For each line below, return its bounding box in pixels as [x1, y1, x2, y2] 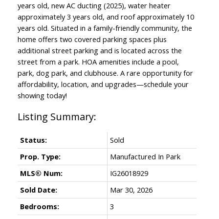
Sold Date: [20, 184, 57, 195]
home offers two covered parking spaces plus [17, 34, 167, 44]
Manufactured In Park [109, 151, 180, 161]
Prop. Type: [20, 151, 61, 161]
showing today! [17, 90, 67, 100]
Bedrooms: [20, 201, 59, 211]
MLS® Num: [20, 168, 63, 178]
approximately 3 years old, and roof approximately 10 [17, 11, 194, 22]
